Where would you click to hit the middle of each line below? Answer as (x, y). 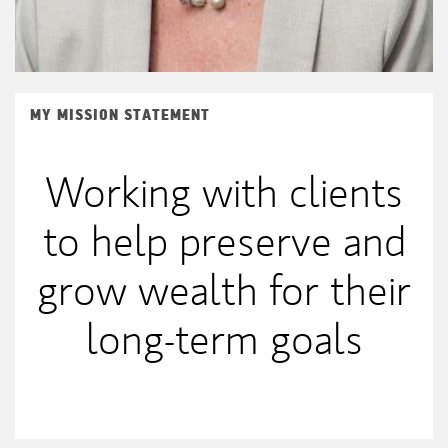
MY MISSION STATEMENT (120, 115)
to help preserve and (224, 241)
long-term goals (224, 339)
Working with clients (224, 192)
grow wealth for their (224, 290)
